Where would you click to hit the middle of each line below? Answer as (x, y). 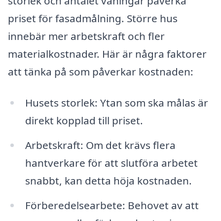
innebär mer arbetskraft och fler (86, 36)
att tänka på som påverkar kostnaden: (101, 71)
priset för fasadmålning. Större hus (93, 18)
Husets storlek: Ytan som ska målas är (116, 103)
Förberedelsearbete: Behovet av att (112, 205)
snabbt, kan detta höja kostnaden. (108, 181)
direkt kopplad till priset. (84, 121)
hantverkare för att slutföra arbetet (111, 163)
